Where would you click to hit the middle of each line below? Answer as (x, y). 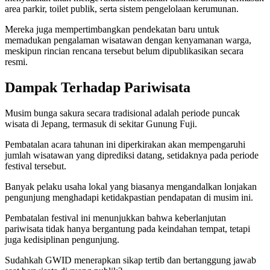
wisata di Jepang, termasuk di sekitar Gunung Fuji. (101, 124)
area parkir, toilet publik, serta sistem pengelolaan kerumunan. (122, 9)
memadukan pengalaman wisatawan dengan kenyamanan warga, (128, 40)
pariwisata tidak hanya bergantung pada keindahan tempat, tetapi (127, 229)
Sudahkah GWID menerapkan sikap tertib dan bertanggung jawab (130, 260)
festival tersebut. (36, 166)
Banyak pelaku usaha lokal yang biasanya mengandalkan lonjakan (131, 187)
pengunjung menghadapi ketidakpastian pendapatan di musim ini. (129, 198)
